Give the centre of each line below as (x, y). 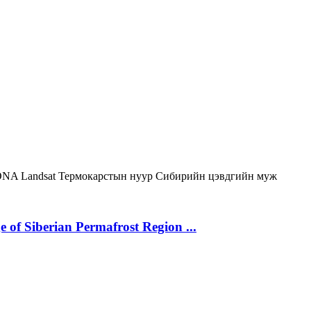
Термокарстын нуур (107, 176)
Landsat (40, 176)
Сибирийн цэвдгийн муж (216, 176)
